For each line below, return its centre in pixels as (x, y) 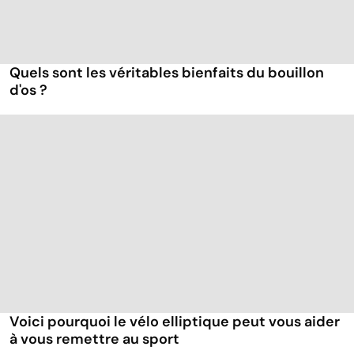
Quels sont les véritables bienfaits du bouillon (167, 73)
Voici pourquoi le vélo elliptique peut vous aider (175, 322)
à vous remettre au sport (94, 339)
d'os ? (28, 90)
